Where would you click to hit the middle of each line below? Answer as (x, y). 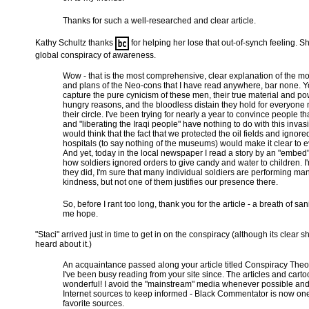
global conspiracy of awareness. (96, 55)
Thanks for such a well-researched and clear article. (159, 21)
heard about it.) (63, 244)
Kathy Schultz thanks (75, 43)
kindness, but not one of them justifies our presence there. (170, 182)
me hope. (80, 214)
